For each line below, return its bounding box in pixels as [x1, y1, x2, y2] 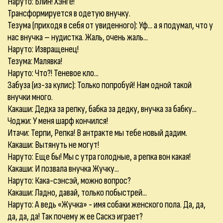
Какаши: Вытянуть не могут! [7, 139, 99, 151]
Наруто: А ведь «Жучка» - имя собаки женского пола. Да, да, [7, 199, 206, 211]
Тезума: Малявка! [7, 55, 62, 67]
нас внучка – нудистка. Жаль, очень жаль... [7, 31, 148, 43]
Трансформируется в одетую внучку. [7, 7, 130, 19]
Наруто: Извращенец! [7, 43, 79, 55]
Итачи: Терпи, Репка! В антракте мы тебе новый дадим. [7, 127, 187, 139]
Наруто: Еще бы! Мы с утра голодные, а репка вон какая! [7, 151, 191, 163]
